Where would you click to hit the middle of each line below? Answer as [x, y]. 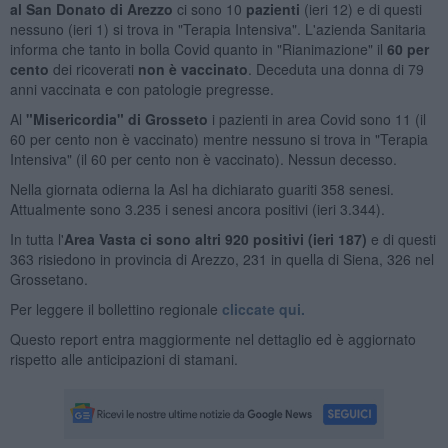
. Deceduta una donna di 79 [335, 68]
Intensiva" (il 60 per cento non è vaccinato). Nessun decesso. [203, 158]
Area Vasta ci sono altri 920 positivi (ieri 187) [217, 238]
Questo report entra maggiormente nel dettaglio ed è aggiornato [212, 338]
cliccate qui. [261, 308]
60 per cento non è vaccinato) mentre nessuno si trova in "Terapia [218, 138]
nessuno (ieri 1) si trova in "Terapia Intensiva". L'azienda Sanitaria [217, 28]
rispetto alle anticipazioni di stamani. [123, 358]
